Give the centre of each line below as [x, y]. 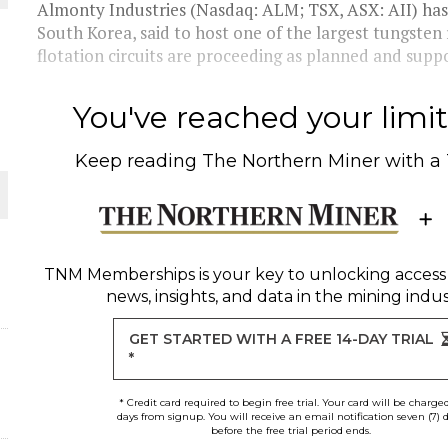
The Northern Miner [291, 161]
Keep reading [139, 161]
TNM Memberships [119, 274]
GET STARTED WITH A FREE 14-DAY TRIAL [282, 339]
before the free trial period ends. [290, 430]
